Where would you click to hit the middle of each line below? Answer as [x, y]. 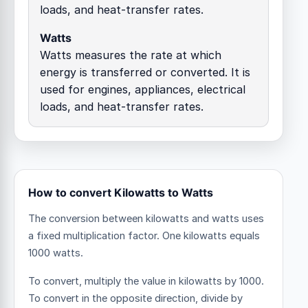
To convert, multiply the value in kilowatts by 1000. [146, 281]
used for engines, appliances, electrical [143, 89]
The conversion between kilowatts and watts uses [146, 218]
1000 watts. [56, 253]
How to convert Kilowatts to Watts [121, 192]
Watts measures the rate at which [131, 55]
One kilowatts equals [211, 235]
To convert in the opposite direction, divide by [135, 298]
